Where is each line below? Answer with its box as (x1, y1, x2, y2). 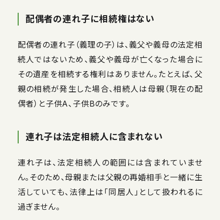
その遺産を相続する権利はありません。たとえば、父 (17, 69, 203, 79)
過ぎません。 (17, 201, 60, 212)
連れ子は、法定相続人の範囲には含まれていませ (17, 157, 203, 167)
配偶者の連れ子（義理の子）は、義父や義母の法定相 (17, 39, 203, 50)
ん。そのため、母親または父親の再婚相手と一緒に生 (17, 172, 203, 182)
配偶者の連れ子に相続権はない (25, 13, 155, 24)
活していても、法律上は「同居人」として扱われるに (17, 187, 203, 197)
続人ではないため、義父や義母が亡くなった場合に (17, 54, 203, 64)
